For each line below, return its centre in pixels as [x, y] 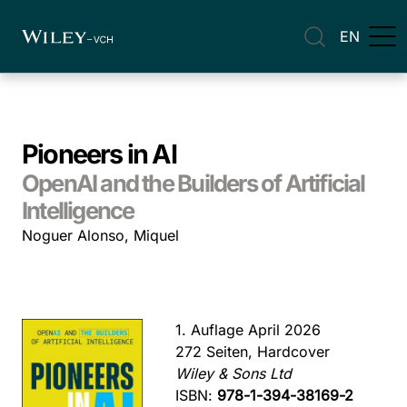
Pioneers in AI [99, 154]
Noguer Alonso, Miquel [100, 235]
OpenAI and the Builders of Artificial [194, 183]
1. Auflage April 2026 [248, 330]
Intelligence [78, 210]
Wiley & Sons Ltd [234, 373]
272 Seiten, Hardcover [253, 352]
